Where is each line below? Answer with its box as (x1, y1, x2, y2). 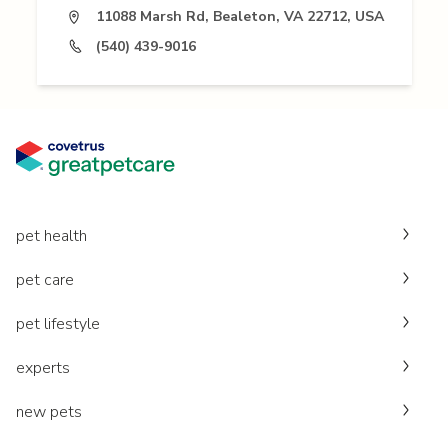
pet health (16, 225, 87, 248)
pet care (16, 269, 74, 292)
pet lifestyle (16, 313, 100, 336)
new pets (16, 401, 82, 424)
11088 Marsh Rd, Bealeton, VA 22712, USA (96, 7, 384, 27)
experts (16, 357, 70, 380)
